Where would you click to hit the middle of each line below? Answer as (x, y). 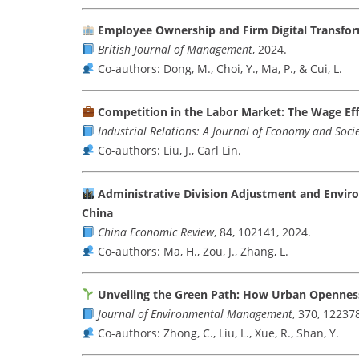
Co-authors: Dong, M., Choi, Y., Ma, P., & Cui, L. (218, 69)
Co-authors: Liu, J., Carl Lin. (167, 151)
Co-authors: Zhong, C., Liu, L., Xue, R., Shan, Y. (216, 333)
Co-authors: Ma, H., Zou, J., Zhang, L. (191, 252)
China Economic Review (155, 232)
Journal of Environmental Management (195, 314)
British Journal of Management (175, 50)
